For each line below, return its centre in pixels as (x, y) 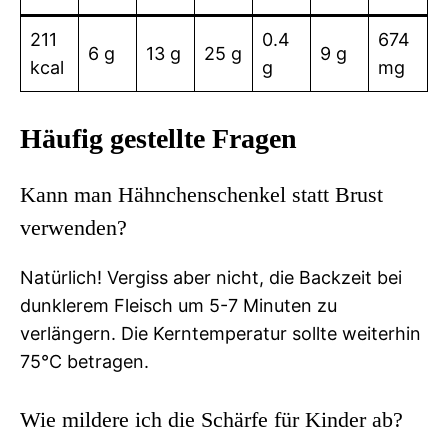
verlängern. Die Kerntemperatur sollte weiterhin (220, 333)
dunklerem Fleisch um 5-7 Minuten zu (178, 305)
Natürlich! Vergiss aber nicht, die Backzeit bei (211, 277)
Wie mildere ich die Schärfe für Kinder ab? (211, 419)
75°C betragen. (84, 361)
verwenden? (73, 227)
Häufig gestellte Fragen (158, 138)
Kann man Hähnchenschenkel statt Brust (201, 194)
